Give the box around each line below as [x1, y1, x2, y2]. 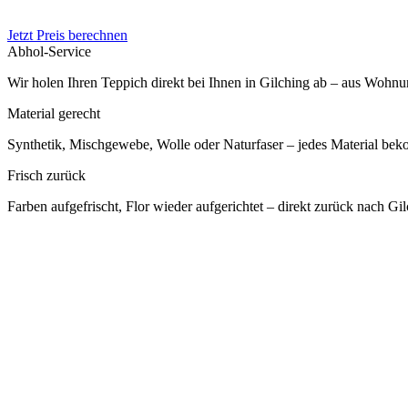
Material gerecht [7, 106, 100, 122]
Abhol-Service [7, 44, 91, 60]
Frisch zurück [7, 168, 86, 184]
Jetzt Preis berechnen [7, 27, 127, 44]
